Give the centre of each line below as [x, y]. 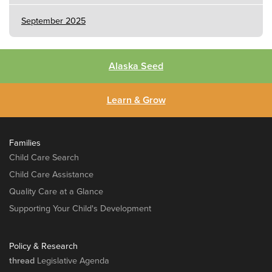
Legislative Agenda [72, 260]
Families [25, 143]
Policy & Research [43, 246]
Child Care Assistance [51, 174]
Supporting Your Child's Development [80, 208]
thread [22, 260]
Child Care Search [44, 157]
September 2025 [53, 21]
